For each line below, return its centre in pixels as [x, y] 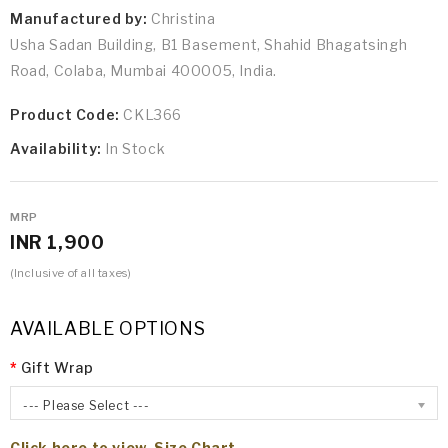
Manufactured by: [79, 19]
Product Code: [67, 115]
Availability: [58, 149]
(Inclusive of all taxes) [71, 273]
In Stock [135, 149]
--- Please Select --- [86, 406]
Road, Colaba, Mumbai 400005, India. [144, 71]
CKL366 [153, 115]
